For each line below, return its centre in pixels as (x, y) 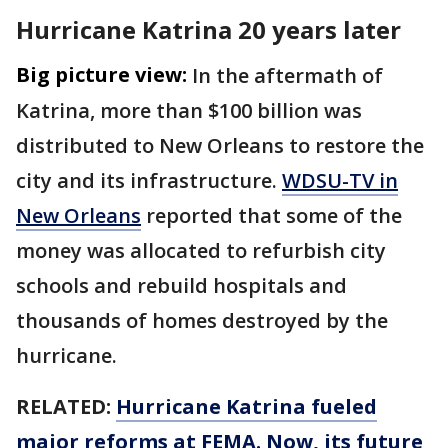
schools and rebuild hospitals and (181, 286)
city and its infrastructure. (149, 181)
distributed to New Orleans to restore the (220, 146)
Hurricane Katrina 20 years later (208, 30)
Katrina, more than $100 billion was (189, 111)
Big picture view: (101, 75)
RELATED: (66, 407)
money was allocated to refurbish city (201, 251)
